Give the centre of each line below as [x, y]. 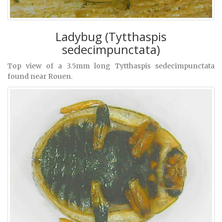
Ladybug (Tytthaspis [111, 37]
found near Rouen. [40, 77]
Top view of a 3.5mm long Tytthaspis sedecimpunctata [111, 66]
